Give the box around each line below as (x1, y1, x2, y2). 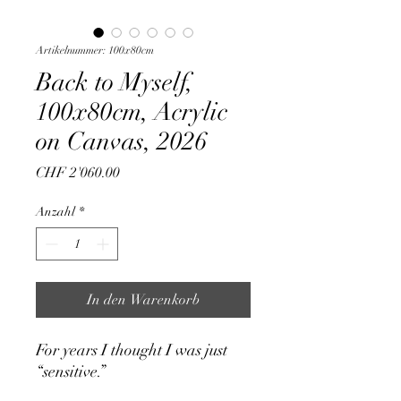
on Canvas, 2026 (36, 126, 208, 158)
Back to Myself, (36, 67, 193, 98)
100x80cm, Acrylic (36, 97, 227, 128)
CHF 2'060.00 (36, 164, 120, 183)
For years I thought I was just (36, 340, 227, 361)
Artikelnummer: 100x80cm (36, 44, 154, 57)
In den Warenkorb (87, 291, 200, 310)
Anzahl (36, 204, 75, 220)
